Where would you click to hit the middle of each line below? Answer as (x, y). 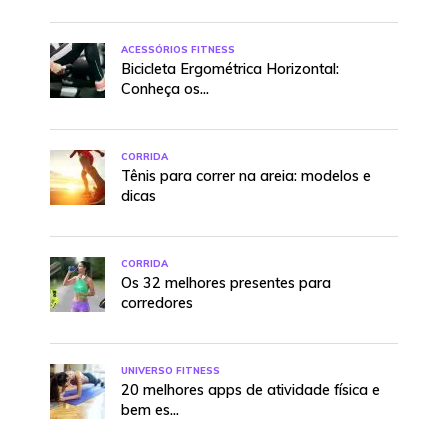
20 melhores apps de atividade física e (250, 389)
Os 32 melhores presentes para (226, 282)
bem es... (150, 409)
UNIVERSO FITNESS (170, 369)
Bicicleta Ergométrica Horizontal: (230, 68)
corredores (157, 302)
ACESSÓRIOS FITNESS (178, 48)
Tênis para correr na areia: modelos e (246, 175)
